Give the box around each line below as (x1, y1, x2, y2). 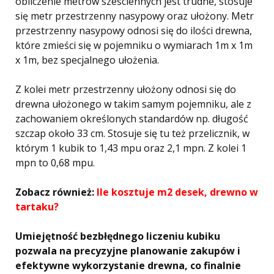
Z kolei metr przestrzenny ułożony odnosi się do (15, 83, 236, 96)
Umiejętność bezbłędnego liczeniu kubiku (15, 229, 220, 243)
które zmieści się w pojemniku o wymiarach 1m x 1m (15, 39, 253, 52)
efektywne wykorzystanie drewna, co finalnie (15, 259, 241, 272)
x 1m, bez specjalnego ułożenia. (15, 53, 159, 67)
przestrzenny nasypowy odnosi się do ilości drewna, (15, 24, 252, 37)
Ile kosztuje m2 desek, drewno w (97, 185, 258, 199)
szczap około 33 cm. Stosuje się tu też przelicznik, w (15, 127, 250, 140)
